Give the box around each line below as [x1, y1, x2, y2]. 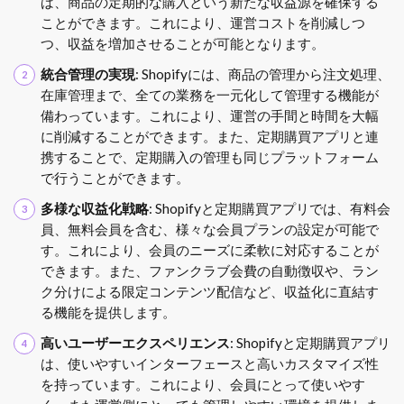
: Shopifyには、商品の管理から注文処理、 [134, 65, 390, 82]
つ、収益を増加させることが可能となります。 [40, 34, 325, 51]
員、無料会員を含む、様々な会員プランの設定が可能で [40, 220, 379, 237]
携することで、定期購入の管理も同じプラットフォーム [40, 148, 379, 165]
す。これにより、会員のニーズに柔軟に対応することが [40, 241, 379, 258]
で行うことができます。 [40, 169, 189, 186]
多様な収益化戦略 [40, 199, 149, 216]
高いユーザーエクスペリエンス [40, 334, 230, 351]
